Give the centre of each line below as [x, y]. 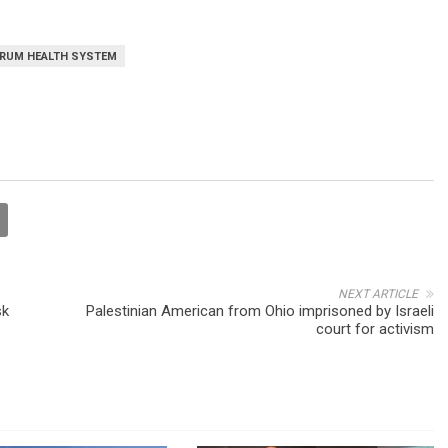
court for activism [375, 328]
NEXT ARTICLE [378, 293]
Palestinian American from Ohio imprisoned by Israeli [260, 310]
